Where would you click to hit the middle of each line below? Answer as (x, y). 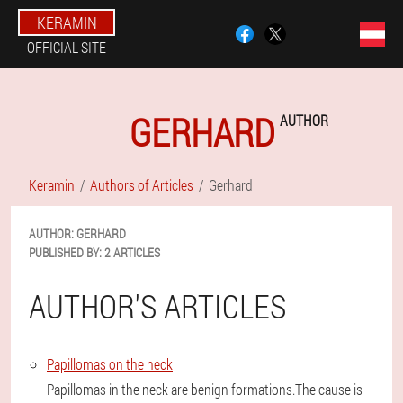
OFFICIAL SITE (67, 47)
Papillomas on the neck (110, 364)
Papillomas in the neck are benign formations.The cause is (205, 389)
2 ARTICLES (132, 252)
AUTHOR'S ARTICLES (157, 306)
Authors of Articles (142, 185)
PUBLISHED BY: (65, 252)
